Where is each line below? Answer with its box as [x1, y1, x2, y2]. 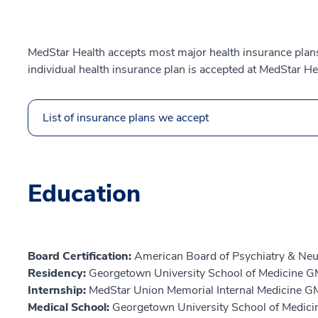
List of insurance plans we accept [43, 110, 209, 126]
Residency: [28, 265, 89, 282]
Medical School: [28, 300, 112, 316]
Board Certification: [28, 248, 134, 265]
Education [28, 177, 141, 211]
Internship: [28, 283, 89, 299]
